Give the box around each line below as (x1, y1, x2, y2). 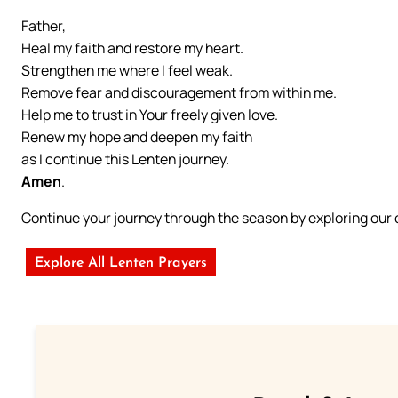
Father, (21, 15, 66, 36)
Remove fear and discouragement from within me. (21, 82, 337, 102)
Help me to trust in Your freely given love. (21, 104, 278, 124)
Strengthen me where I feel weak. (21, 60, 233, 80)
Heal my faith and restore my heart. (21, 37, 243, 58)
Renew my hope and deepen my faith (21, 126, 252, 147)
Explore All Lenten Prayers (35, 255, 207, 270)
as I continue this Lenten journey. (21, 148, 229, 169)
